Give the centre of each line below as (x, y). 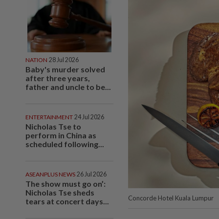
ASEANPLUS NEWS (50, 174)
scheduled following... (65, 144)
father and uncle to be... (68, 87)
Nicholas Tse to (53, 126)
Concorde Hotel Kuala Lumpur (171, 198)
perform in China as (61, 135)
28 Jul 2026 (64, 60)
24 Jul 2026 (89, 117)
